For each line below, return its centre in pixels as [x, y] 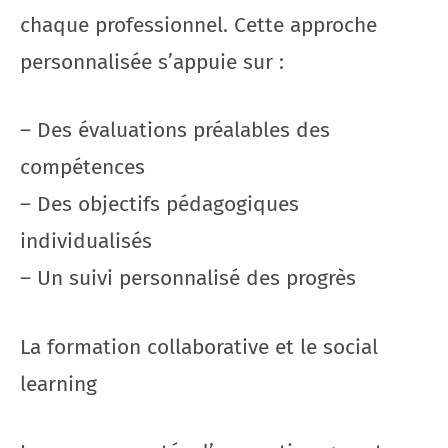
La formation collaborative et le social [199, 346]
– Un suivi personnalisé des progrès [188, 278]
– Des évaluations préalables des [175, 130]
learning [58, 383]
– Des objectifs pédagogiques [159, 204]
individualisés [86, 241]
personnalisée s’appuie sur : [152, 61]
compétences [82, 167]
